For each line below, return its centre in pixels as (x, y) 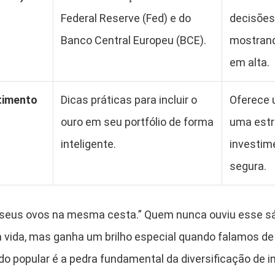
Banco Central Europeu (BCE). (134, 40)
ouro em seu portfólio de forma (137, 122)
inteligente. (88, 144)
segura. (248, 166)
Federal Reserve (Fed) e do (126, 18)
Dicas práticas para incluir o (129, 100)
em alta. (250, 62)
